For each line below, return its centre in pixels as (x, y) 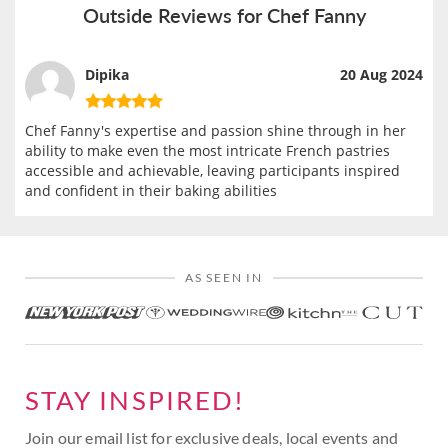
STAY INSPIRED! (135, 400)
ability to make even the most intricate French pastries (207, 151)
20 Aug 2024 (381, 74)
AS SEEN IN (224, 278)
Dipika (107, 74)
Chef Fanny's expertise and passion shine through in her (215, 131)
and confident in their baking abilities (151, 191)
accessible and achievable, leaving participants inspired (212, 171)
